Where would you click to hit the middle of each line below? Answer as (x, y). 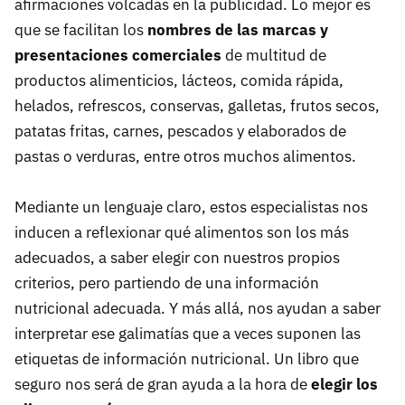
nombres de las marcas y (238, 29)
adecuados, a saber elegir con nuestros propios (177, 257)
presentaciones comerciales (118, 55)
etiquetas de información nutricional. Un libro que (187, 358)
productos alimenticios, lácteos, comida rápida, (179, 80)
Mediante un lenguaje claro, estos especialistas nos (191, 207)
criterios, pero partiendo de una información (167, 283)
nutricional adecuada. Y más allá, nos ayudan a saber (198, 308)
